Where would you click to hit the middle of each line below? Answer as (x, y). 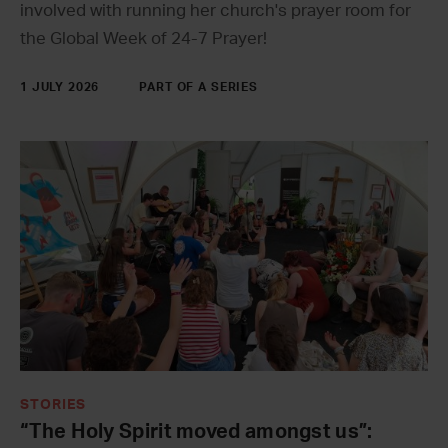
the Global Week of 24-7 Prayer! (143, 38)
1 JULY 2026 (60, 86)
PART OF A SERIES (198, 86)
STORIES (53, 404)
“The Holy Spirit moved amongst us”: (196, 431)
